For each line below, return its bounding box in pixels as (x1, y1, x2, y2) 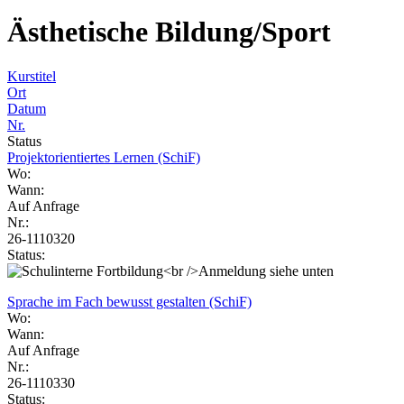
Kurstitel (7, 68, 56, 84)
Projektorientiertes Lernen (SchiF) (7, 149, 200, 165)
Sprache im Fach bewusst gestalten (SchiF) (7, 293, 252, 309)
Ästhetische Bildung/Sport (7, 15, 331, 49)
